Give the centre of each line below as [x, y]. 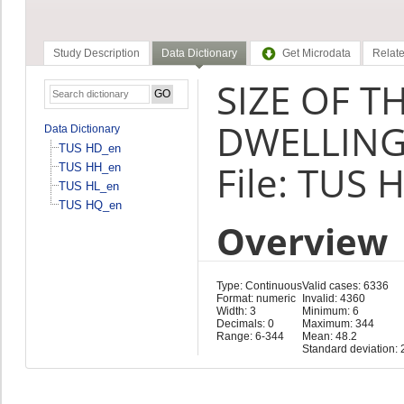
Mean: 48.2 [329, 336]
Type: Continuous [259, 285]
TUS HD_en [89, 148]
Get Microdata [316, 54]
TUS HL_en [88, 186]
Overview [302, 241]
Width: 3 [236, 311]
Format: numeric [256, 298]
